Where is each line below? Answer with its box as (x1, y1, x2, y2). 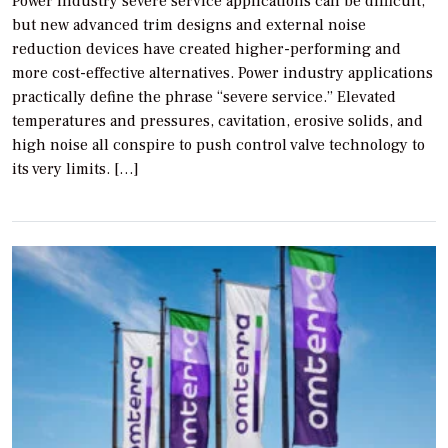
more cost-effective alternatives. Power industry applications (12, 63, 433, 84)
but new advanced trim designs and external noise (12, 15, 366, 36)
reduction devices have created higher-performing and (12, 39, 401, 60)
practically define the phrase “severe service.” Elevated (12, 87, 396, 108)
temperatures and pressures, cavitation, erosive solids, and (12, 111, 423, 132)
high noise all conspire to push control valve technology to (12, 135, 425, 156)
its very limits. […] (12, 159, 139, 180)
